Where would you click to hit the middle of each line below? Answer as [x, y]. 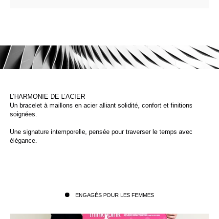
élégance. [23, 141]
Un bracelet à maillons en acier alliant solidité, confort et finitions [101, 106]
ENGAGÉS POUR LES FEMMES [115, 195]
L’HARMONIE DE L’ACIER [47, 97]
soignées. [23, 114]
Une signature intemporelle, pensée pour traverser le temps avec [101, 132]
